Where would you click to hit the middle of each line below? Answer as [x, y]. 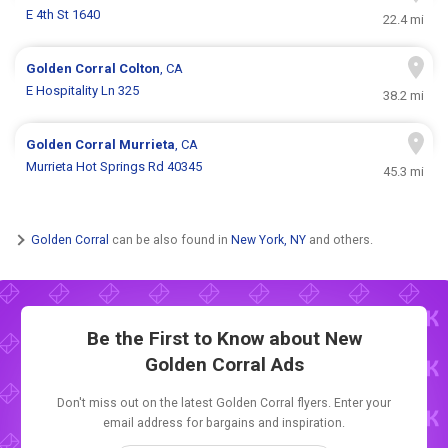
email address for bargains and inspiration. [224, 422]
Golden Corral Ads [224, 364]
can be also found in [170, 239]
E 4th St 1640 [63, 15]
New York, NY [268, 239]
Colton [140, 69]
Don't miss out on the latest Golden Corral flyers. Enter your [224, 402]
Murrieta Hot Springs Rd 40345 [114, 167]
